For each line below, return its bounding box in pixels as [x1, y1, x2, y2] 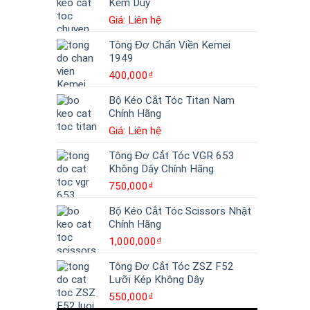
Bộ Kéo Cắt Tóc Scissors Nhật [109, 204, 251, 217]
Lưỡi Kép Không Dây [109, 273, 204, 286]
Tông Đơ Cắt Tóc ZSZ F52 [109, 259, 234, 273]
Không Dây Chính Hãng [109, 162, 214, 175]
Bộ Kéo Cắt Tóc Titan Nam [109, 93, 235, 107]
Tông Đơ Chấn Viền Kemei [109, 38, 230, 51]
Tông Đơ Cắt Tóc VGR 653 [109, 149, 235, 162]
